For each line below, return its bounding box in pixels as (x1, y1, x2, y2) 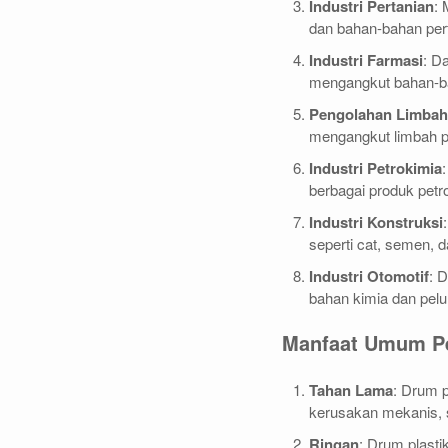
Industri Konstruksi (309, 210, 443, 233)
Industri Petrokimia (309, 156, 442, 179)
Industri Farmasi (309, 48, 423, 71)
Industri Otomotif (309, 264, 429, 287)
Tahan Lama (309, 378, 393, 401)
